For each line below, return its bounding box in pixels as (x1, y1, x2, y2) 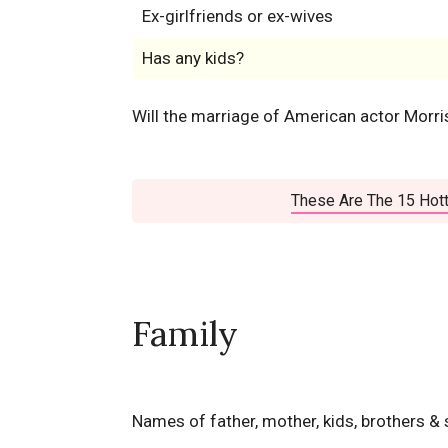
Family (132, 311, 238, 357)
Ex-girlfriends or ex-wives (141, 6, 333, 27)
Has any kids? (141, 48, 244, 69)
